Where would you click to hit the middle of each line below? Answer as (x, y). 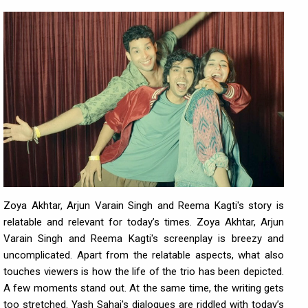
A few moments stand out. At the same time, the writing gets (144, 288)
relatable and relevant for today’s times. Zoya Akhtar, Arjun (144, 222)
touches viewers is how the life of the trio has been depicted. (144, 272)
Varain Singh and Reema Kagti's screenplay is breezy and (144, 239)
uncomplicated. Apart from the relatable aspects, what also (144, 255)
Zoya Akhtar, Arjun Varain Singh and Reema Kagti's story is (144, 206)
